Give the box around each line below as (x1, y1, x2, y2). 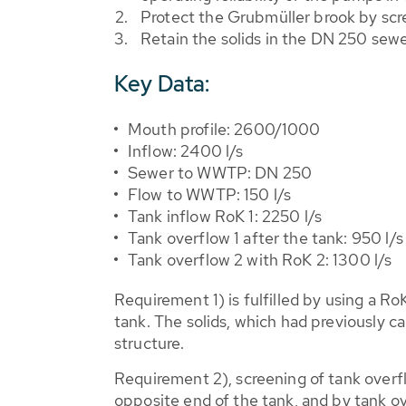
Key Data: (114, 70, 210, 98)
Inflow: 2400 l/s (128, 140, 244, 161)
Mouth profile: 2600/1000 (128, 119, 321, 140)
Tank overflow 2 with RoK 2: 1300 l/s (128, 249, 392, 270)
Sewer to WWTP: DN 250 (128, 162, 313, 183)
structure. (114, 333, 185, 353)
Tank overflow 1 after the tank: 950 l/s (128, 227, 403, 248)
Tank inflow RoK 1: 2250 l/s (128, 206, 323, 227)
